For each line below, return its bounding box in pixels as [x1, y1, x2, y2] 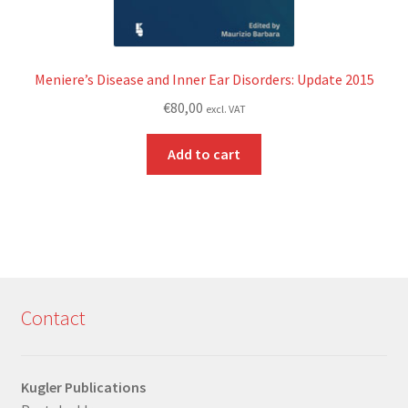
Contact [20, 304, 86, 331]
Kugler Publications [20, 378, 146, 397]
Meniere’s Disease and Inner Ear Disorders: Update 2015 [34, 70, 374, 89]
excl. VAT [205, 101, 246, 116]
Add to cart [168, 144, 240, 163]
